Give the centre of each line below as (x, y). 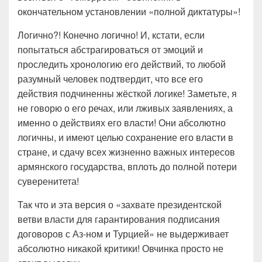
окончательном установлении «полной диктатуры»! (129, 11)
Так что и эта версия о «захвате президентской (120, 204)
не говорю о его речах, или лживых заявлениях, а (125, 108)
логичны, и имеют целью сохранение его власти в (125, 137)
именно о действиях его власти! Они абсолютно (122, 123)
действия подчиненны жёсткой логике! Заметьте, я (127, 93)
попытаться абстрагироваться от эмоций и (110, 49)
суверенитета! (48, 181)
